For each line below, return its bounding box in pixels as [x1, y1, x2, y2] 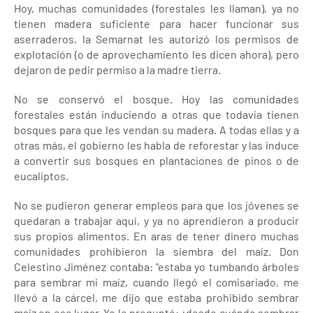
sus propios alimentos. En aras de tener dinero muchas [14, 229, 299, 242]
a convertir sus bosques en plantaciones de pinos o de [14, 154, 299, 167]
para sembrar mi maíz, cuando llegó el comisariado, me [14, 275, 299, 289]
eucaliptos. [14, 169, 68, 182]
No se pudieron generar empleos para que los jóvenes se [14, 198, 299, 212]
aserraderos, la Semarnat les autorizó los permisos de [14, 32, 299, 45]
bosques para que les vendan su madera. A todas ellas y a [14, 123, 299, 136]
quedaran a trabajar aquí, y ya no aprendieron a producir [14, 214, 299, 227]
